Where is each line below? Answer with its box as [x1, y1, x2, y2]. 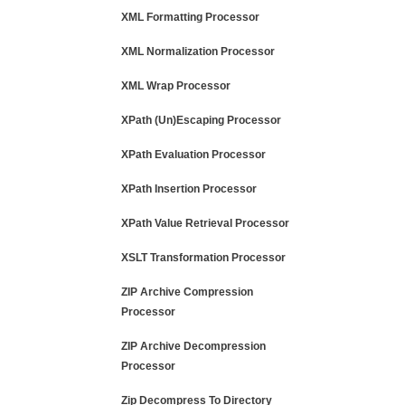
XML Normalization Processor [121, 45, 275, 58]
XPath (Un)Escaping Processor [121, 114, 281, 127]
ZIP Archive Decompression [121, 340, 266, 353]
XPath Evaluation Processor [121, 148, 266, 161]
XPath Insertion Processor [121, 183, 257, 195]
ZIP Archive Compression [121, 286, 253, 298]
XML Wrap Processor [121, 80, 231, 92]
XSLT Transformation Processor [121, 251, 286, 264]
